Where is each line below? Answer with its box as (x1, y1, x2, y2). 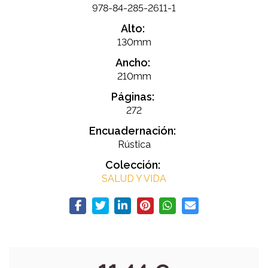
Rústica (117, 139, 151, 151)
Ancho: (115, 56, 150, 69)
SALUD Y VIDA (102, 173, 166, 185)
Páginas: (111, 90, 154, 103)
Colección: (105, 159, 160, 172)
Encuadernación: (89, 124, 176, 138)
